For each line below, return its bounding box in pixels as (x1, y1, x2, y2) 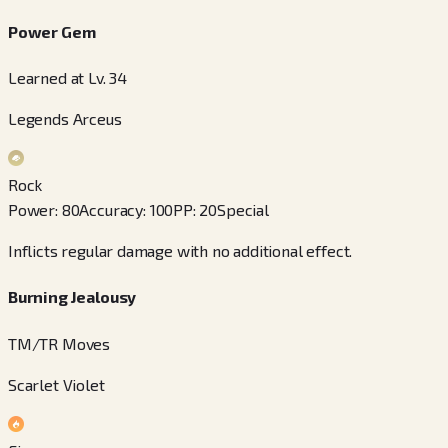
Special (217, 200, 269, 220)
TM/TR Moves (8, 333, 111, 353)
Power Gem (8, 21, 96, 41)
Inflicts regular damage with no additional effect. (8, 241, 353, 261)
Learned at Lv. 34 (8, 68, 128, 88)
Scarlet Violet (8, 374, 105, 394)
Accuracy (79, 200, 144, 220)
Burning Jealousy (8, 287, 137, 307)
